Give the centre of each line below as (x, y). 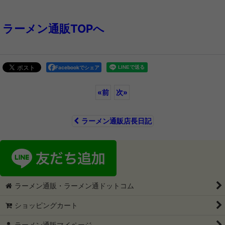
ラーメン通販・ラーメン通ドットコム (75, 186)
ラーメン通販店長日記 (116, 121)
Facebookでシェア (77, 68)
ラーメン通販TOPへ (53, 29)
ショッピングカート (46, 205)
